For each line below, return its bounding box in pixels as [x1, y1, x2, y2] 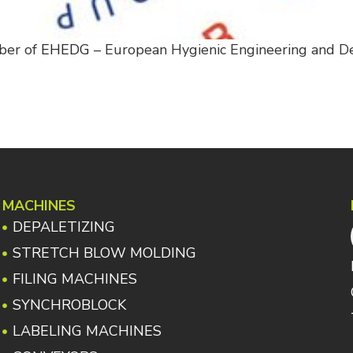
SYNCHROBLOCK [12, 295, 126, 315]
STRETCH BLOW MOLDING [12, 243, 196, 263]
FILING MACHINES [12, 269, 137, 289]
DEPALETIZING [12, 217, 115, 237]
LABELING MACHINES [12, 321, 162, 341]
